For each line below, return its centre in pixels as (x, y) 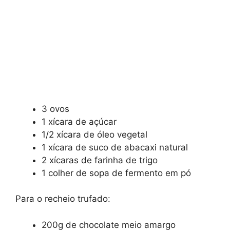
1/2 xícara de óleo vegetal (94, 134)
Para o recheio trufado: (63, 199)
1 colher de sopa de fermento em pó (116, 173)
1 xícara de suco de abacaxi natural (115, 147)
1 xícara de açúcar (79, 121)
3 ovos (55, 109)
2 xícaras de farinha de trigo (100, 160)
